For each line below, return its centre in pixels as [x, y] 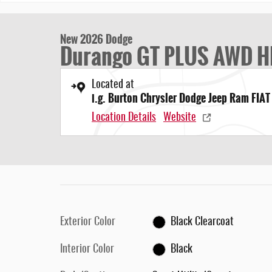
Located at [113, 85]
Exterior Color [88, 222]
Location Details [124, 118]
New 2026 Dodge [96, 39]
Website [180, 118]
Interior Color [87, 250]
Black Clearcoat [202, 222]
